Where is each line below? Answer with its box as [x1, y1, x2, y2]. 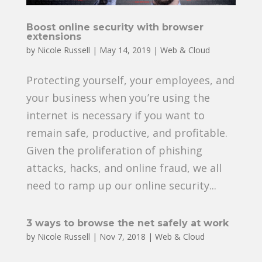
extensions [26, 30, 81, 42]
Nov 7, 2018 [99, 230, 146, 242]
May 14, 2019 [99, 44, 151, 56]
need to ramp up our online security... [26, 178, 216, 192]
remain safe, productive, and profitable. [26, 125, 227, 140]
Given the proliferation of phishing [26, 143, 202, 157]
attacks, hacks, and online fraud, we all [26, 160, 222, 175]
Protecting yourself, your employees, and [26, 73, 235, 87]
